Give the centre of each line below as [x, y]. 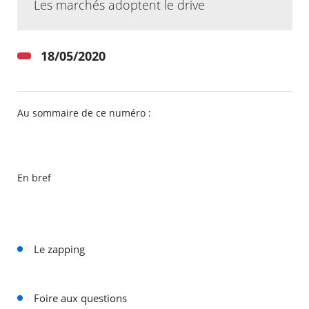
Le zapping [59, 249]
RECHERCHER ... [52, 190]
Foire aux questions [80, 298]
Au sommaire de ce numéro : [84, 113]
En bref [34, 178]
